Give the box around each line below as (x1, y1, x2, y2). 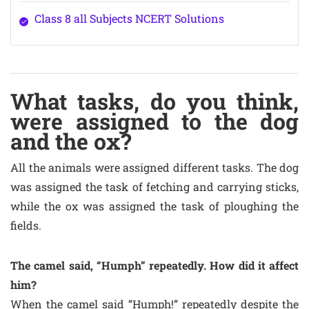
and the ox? (10, 126, 131, 156)
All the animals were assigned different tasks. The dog (10, 160, 299, 175)
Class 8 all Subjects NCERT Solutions (34, 11, 224, 26)
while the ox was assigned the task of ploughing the (10, 199, 299, 213)
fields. (10, 218, 41, 232)
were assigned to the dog (10, 106, 299, 136)
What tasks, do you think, (10, 86, 299, 116)
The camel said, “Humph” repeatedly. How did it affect (10, 258, 299, 272)
